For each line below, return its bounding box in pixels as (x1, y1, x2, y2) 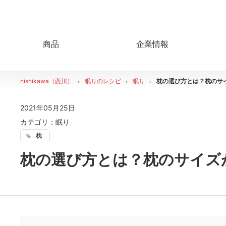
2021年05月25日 (20, 103, 75, 112)
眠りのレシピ (85, 77, 121, 85)
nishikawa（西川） (20, 77, 73, 85)
